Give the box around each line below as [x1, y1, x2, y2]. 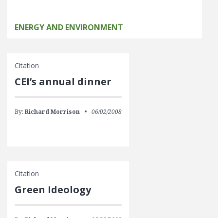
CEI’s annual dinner [15, 75, 111, 88]
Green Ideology [15, 183, 91, 196]
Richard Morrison [25, 108, 80, 116]
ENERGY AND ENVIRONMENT [15, 22, 123, 33]
